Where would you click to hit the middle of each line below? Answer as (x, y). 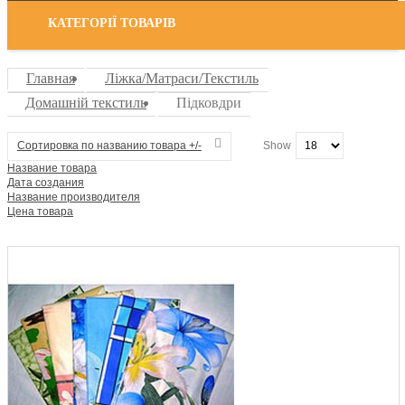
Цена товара (40, 212)
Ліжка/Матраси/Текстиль (182, 78)
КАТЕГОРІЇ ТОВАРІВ (112, 23)
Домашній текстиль (86, 103)
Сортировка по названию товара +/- (109, 146)
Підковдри (209, 103)
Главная (51, 78)
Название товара (52, 168)
